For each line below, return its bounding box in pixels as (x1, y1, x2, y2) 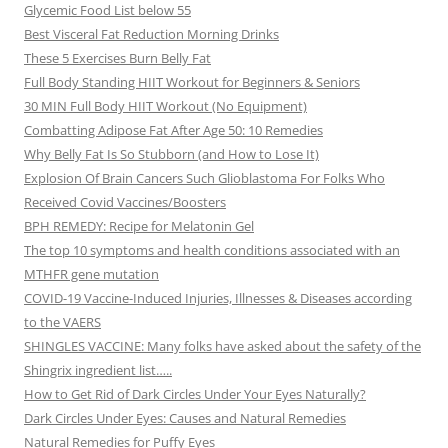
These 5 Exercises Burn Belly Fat (24, 49, 211, 68)
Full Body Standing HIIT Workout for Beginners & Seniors (24, 73, 360, 92)
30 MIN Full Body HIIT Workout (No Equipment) (24, 97, 307, 116)
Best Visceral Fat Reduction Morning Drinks (24, 25, 279, 44)
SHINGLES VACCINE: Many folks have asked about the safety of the (24, 337, 421, 356)
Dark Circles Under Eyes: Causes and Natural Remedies (24, 409, 346, 428)
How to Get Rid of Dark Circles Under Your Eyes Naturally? (24, 385, 366, 404)
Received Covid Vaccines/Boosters (24, 193, 226, 212)
